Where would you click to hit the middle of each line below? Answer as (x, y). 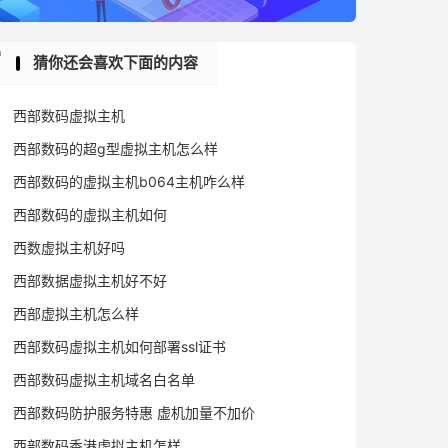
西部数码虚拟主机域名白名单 (104, 379)
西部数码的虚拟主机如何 (90, 214)
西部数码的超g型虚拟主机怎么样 (115, 148)
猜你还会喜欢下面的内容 (115, 62)
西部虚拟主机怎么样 (76, 313)
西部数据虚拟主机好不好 (90, 280)
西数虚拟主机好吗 (69, 247)
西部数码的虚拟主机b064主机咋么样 (129, 181)
